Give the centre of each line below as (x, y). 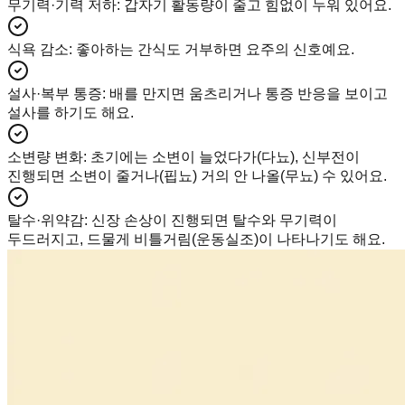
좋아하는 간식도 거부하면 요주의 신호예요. (215, 50)
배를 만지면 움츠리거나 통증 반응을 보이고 (249, 94)
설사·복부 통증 (55, 94)
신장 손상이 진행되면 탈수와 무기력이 (214, 221)
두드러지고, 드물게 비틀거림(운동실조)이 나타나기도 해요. (196, 240)
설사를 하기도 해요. (71, 113)
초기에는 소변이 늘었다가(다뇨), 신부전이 (225, 157)
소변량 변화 (45, 157)
